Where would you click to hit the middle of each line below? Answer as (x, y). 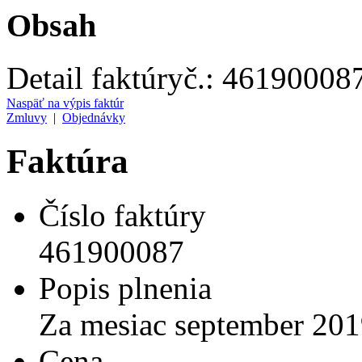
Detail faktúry (95, 78)
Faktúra (67, 161)
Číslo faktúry (122, 215)
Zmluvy (27, 117)
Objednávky (94, 117)
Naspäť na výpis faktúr (65, 103)
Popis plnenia (125, 288)
